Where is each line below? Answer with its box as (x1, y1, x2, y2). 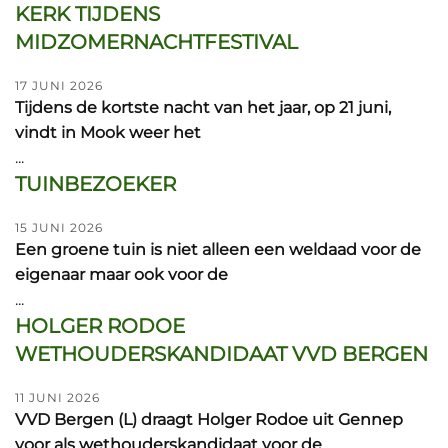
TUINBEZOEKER (15, 172, 176, 196)
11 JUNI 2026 (15, 390, 100, 405)
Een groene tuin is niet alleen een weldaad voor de (15, 240, 421, 259)
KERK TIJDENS (15, 2, 160, 26)
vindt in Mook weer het (15, 123, 201, 142)
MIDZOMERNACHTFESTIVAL (15, 30, 298, 54)
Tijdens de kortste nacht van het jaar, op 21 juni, (15, 98, 391, 117)
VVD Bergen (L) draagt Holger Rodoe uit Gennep (15, 410, 403, 429)
